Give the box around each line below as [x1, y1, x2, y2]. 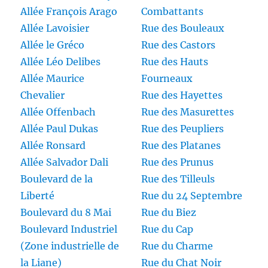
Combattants [141, 5, 203, 18]
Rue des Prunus [141, 156, 214, 169]
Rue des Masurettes [141, 106, 234, 118]
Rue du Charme [141, 240, 213, 252]
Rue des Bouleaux [141, 22, 224, 35]
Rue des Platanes [141, 139, 221, 152]
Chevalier [20, 89, 65, 102]
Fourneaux [141, 72, 193, 85]
